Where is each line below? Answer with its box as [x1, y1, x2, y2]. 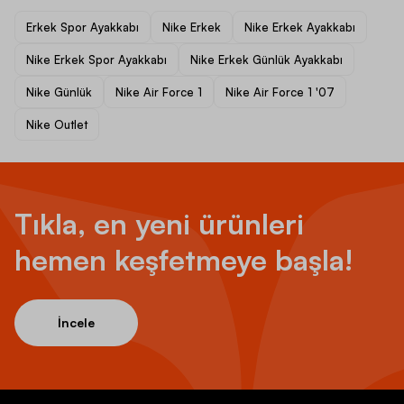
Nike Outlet [26, 116, 87, 132]
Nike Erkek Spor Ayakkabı [26, 51, 167, 67]
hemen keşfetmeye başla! [14, 241, 353, 278]
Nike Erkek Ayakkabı [244, 19, 355, 34]
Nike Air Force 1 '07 [225, 84, 335, 99]
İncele [58, 314, 95, 330]
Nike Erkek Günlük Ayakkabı [190, 51, 343, 67]
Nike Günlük [26, 84, 92, 99]
